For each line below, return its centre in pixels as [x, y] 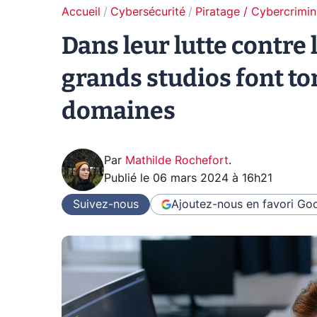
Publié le [128, 178]
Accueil [81, 12]
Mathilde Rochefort [177, 161]
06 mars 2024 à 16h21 [213, 178]
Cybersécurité [148, 12]
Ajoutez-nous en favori [232, 204]
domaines [119, 111]
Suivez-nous [106, 204]
